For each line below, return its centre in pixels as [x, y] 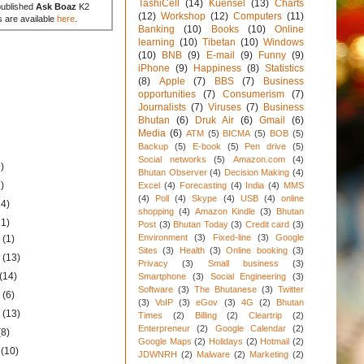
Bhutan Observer [173, 173]
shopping [156, 212]
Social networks [172, 160]
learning [156, 43]
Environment [163, 238]
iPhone [154, 69]
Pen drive [266, 147]
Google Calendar [250, 329]
